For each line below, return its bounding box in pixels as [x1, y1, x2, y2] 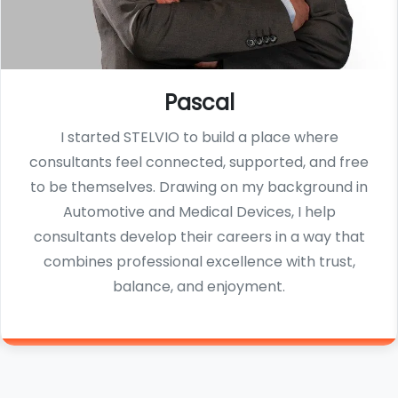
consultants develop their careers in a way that [33, 227, 365, 248]
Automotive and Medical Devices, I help [62, 202, 336, 223]
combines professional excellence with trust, [43, 251, 355, 273]
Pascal [163, 88, 235, 118]
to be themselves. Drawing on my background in [30, 177, 368, 198]
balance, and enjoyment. [113, 276, 285, 298]
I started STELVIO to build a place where [60, 127, 338, 148]
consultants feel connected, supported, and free [29, 152, 369, 173]
